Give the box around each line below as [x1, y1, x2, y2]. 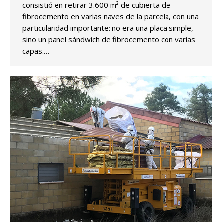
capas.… [22, 45, 49, 55]
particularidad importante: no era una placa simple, [22, 22, 193, 33]
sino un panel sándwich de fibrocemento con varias [22, 34, 195, 44]
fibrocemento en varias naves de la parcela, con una [22, 11, 199, 21]
